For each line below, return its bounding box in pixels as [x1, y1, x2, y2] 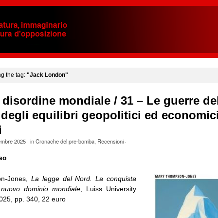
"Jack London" [26, 72, 68, 78]
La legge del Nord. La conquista [31, 175, 136, 183]
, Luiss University [80, 185, 136, 193]
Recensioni [97, 137, 124, 145]
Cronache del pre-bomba [35, 137, 94, 145]
